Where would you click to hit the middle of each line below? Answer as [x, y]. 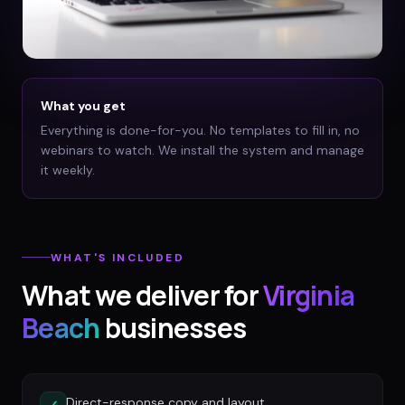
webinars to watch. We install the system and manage [202, 151]
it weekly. [68, 170]
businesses [173, 327]
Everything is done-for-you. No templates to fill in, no [200, 131]
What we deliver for [140, 295]
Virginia [309, 295]
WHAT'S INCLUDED [118, 257]
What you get [83, 106]
